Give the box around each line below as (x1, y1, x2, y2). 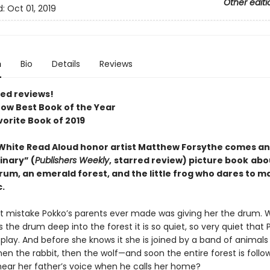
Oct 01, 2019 (7, 2, 56, 15)
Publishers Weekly (34, 154, 109, 166)
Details (51, 58, 80, 70)
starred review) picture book (113, 154, 248, 166)
